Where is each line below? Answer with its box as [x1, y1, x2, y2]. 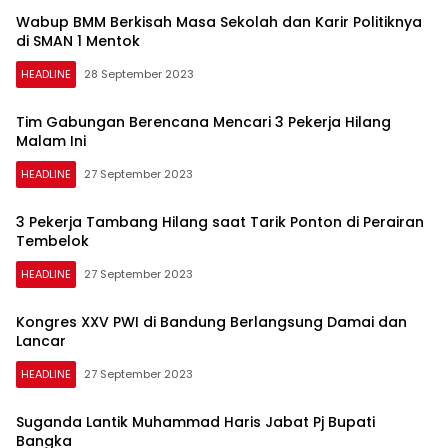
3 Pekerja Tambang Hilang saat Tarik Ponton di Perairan [16, 212, 424, 232]
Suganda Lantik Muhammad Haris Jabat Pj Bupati [16, 412, 375, 432]
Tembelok [16, 231, 89, 251]
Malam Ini [16, 131, 86, 151]
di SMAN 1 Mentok [16, 31, 140, 51]
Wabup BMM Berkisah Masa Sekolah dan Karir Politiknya [16, 12, 422, 32]
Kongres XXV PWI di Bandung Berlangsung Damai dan [16, 312, 407, 332]
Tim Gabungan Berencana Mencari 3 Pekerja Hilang [16, 112, 391, 132]
